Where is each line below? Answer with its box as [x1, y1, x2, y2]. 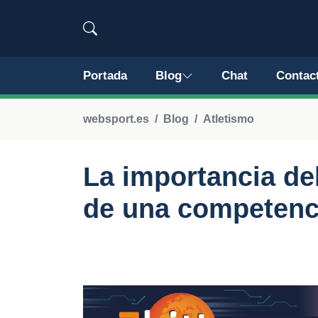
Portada [83, 69, 127, 82]
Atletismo [203, 113, 254, 125]
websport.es [83, 113, 149, 125]
